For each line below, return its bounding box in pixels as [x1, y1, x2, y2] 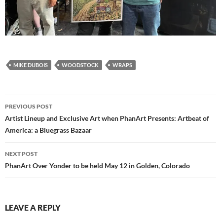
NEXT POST [5, 150, 37, 158]
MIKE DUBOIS [13, 62, 48, 69]
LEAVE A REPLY [5, 203, 61, 213]
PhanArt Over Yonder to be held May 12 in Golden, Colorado [5, 161, 190, 170]
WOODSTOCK [62, 62, 99, 69]
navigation [4, 112, 66, 128]
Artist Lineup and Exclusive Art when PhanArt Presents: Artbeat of [5, 114, 209, 123]
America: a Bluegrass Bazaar [5, 126, 92, 135]
